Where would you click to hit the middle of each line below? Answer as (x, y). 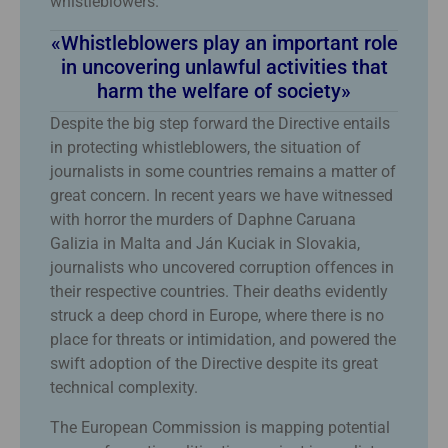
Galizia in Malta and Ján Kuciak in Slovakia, (205, 243)
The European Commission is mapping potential (220, 427)
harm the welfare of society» (224, 90)
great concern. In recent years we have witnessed (221, 195)
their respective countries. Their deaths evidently (219, 291)
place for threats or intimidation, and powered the (223, 339)
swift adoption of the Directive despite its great (214, 363)
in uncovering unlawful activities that (224, 66)
